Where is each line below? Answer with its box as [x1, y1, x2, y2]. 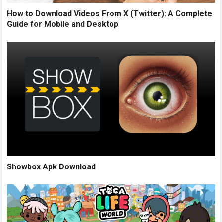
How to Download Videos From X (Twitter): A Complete [7, 8, 213, 18]
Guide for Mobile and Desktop [7, 19, 119, 29]
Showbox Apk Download [7, 162, 96, 171]
